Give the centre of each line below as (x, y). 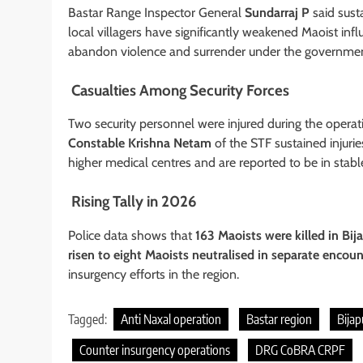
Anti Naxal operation (171, 320)
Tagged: (89, 320)
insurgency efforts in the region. (154, 275)
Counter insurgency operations (155, 350)
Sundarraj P (277, 12)
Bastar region (279, 320)
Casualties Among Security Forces (179, 90)
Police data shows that (132, 236)
